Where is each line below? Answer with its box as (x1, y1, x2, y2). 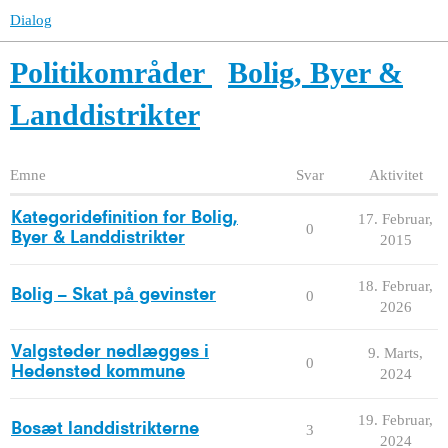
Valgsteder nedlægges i (11, 343, 209, 360)
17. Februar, (358, 210, 433, 227)
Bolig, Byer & (228, 56, 403, 89)
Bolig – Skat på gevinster (11, 286, 216, 303)
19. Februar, (358, 411, 433, 428)
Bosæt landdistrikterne (11, 420, 199, 437)
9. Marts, (368, 344, 423, 361)
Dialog (10, 12, 52, 28)
